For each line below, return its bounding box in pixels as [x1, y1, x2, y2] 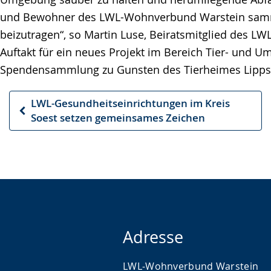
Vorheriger [18, 109, 70, 124]
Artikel [18, 124, 51, 139]
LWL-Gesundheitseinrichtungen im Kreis [31, 96, 230, 110]
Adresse [123, 226, 183, 248]
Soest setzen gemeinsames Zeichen [31, 111, 205, 125]
